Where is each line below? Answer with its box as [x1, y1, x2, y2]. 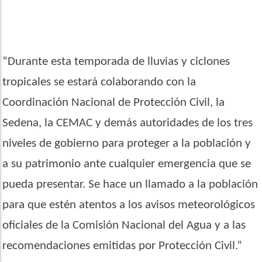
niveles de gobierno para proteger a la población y [2, 137, 251, 150]
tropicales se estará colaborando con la [2, 75, 196, 88]
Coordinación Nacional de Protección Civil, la [2, 96, 225, 109]
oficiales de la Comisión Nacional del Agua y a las [2, 219, 246, 232]
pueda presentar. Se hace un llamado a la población [2, 178, 258, 191]
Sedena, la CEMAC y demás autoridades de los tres [2, 116, 253, 129]
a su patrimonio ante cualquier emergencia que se [2, 157, 251, 170]
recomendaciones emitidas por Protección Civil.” [2, 239, 243, 252]
